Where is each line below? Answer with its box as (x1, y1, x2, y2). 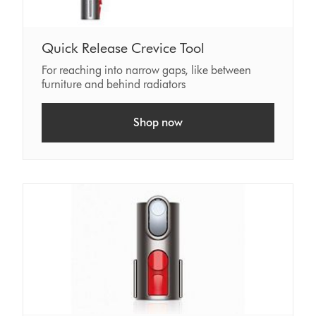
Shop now (133, 115, 183, 129)
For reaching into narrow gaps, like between (42, 63, 252, 77)
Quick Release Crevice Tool (42, 39, 205, 56)
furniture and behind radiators (42, 77, 186, 91)
